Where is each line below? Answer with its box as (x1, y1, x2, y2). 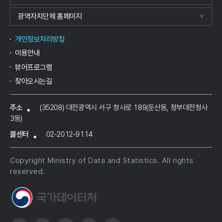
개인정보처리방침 (15, 35, 65, 44)
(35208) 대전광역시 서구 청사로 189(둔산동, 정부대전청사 (40, 103, 208, 112)
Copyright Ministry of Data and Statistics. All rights (10, 156, 194, 166)
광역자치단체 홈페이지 (18, 12, 82, 21)
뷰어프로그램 (15, 62, 53, 72)
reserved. (10, 167, 45, 176)
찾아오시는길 (15, 77, 53, 86)
